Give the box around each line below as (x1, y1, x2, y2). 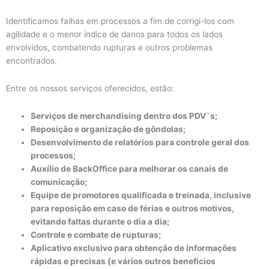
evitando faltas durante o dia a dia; (31, 216, 170, 226)
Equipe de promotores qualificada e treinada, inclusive (31, 190, 252, 200)
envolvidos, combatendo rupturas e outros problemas (6, 42, 213, 52)
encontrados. (6, 55, 59, 65)
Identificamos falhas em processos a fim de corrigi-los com (6, 16, 234, 26)
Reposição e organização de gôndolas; (31, 124, 188, 134)
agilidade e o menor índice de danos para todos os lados (6, 29, 223, 39)
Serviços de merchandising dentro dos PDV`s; (31, 110, 220, 121)
